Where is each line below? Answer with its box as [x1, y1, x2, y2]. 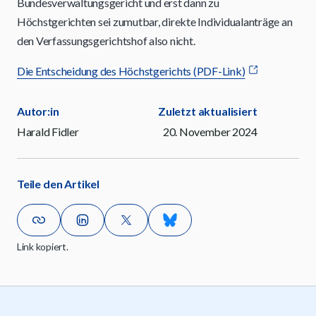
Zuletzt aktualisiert [158, 104, 257, 118]
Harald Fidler [17, 125, 79, 138]
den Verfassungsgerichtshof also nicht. [17, 34, 195, 47]
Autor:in [17, 104, 59, 118]
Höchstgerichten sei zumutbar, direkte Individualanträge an [17, 15, 293, 28]
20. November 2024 [162, 125, 257, 138]
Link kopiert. [17, 241, 68, 253]
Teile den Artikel [17, 177, 100, 190]
